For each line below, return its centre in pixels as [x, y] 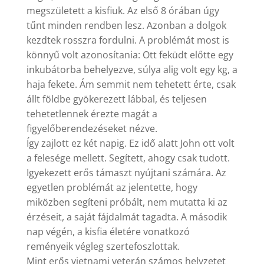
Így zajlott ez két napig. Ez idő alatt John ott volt [130, 143]
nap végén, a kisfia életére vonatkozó [108, 232]
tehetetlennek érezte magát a [92, 114]
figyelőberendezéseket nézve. [92, 129]
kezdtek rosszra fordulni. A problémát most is [128, 40]
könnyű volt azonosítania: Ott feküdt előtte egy [130, 55]
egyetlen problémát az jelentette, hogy [112, 188]
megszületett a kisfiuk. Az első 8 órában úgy [123, 11]
